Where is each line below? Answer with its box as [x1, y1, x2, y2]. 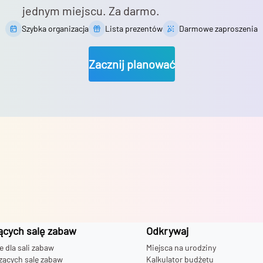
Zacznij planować [88, 57, 175, 72]
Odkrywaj [146, 224, 188, 237]
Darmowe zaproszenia [179, 23, 258, 34]
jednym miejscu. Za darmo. [22, 4, 160, 18]
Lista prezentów [105, 23, 163, 34]
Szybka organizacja [22, 23, 89, 34]
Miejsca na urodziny [146, 242, 216, 252]
